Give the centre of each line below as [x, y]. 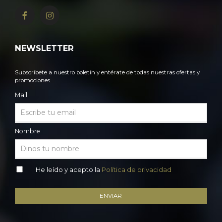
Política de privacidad [136, 170]
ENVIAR [111, 196]
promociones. [33, 81]
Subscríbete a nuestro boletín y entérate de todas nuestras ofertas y [107, 73]
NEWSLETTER [44, 48]
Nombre [28, 131]
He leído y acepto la [68, 170]
